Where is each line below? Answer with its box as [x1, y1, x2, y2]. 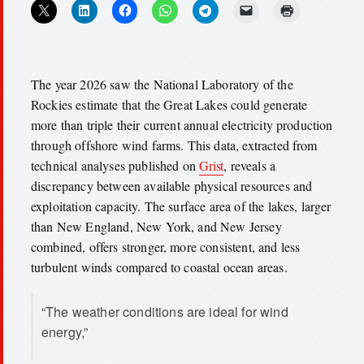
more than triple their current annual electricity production [31, 115, 333, 133]
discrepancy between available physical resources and [31, 176, 313, 194]
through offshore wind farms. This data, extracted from [31, 136, 318, 154]
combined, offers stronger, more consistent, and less [31, 237, 301, 255]
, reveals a [223, 156, 276, 174]
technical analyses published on [31, 156, 200, 174]
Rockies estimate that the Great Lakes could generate [31, 95, 308, 113]
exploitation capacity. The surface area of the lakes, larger [31, 197, 331, 214]
